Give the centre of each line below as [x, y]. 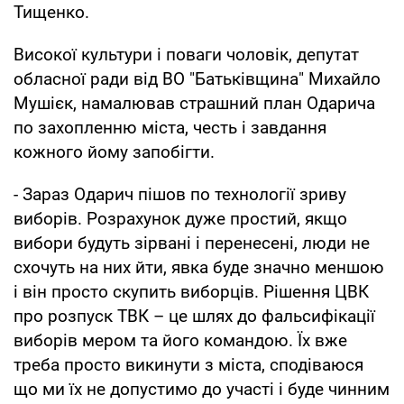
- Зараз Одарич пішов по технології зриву [180, 194]
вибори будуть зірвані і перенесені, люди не [192, 243]
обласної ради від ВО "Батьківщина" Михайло [197, 78]
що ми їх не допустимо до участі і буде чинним [202, 389]
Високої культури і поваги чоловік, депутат [186, 54]
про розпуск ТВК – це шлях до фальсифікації [194, 316]
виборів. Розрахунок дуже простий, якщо [180, 218]
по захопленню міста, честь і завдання [170, 127]
